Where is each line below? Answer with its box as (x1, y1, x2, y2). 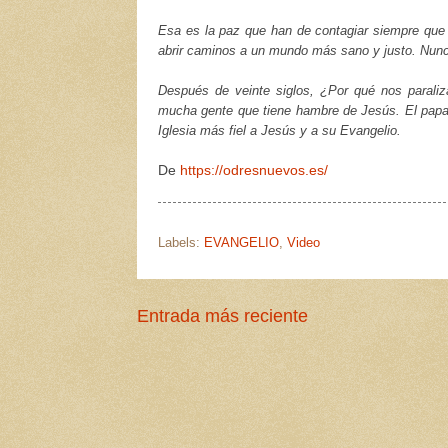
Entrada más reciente (137, 305, 308, 326)
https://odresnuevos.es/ (180, 163, 328, 179)
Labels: (158, 234, 204, 250)
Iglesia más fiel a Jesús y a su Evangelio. (158, 123, 401, 139)
